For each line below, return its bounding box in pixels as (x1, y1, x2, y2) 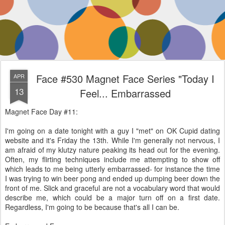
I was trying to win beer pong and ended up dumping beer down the (5, 173, 220, 183)
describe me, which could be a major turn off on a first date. (5, 192, 220, 202)
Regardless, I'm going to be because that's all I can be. (5, 202, 181, 212)
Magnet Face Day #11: (5, 106, 78, 117)
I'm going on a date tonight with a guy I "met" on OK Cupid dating (5, 126, 220, 136)
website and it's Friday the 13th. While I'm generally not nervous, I (5, 135, 220, 145)
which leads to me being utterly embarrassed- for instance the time (5, 164, 220, 174)
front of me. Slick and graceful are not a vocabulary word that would (5, 183, 220, 193)
